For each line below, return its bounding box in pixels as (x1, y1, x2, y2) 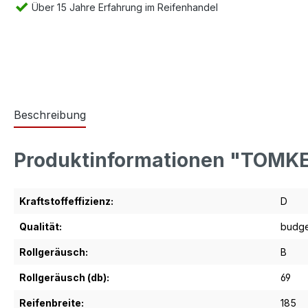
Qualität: (19, 221, 62, 232)
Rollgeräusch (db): (19, 272, 109, 283)
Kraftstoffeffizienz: (19, 195, 113, 207)
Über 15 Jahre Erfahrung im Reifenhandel (29, 1, 218, 13)
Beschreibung (14, 108, 86, 122)
